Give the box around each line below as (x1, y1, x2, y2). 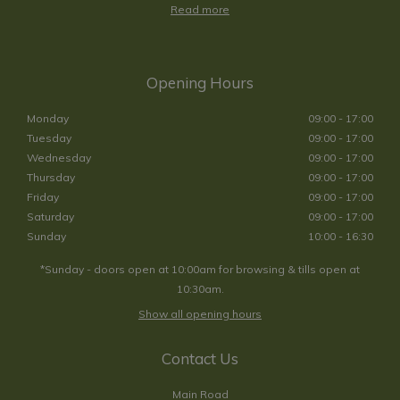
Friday (27, 189, 59, 204)
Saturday (27, 209, 74, 223)
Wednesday (27, 150, 91, 164)
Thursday (27, 170, 75, 184)
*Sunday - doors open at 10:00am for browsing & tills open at (40, 262, 360, 276)
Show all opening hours (138, 306, 262, 321)
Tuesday (27, 130, 71, 145)
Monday (27, 111, 69, 125)
